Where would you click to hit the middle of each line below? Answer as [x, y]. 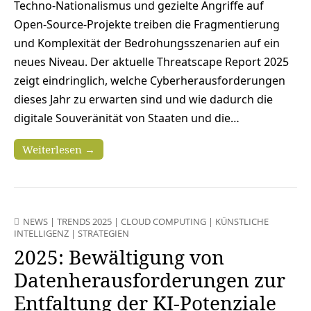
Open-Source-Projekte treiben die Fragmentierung [147, 24]
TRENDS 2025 [84, 221]
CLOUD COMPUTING [163, 221]
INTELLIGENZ [41, 233]
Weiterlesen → [59, 149]
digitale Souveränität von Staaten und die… [127, 118]
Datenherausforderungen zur [150, 279]
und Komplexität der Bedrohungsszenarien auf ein [147, 43]
